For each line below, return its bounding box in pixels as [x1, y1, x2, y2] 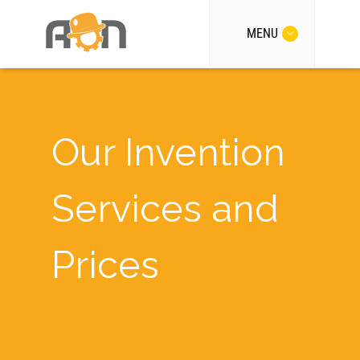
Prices [51, 243, 159, 287]
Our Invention [51, 130, 285, 174]
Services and [51, 186, 279, 231]
